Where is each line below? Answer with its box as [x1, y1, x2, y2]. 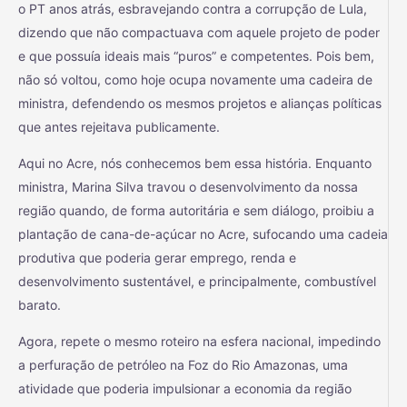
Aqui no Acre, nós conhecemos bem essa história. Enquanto [18, 155, 372, 172]
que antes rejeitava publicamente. [18, 119, 220, 135]
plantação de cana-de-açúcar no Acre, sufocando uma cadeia [18, 226, 388, 243]
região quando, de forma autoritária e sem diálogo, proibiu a [18, 203, 374, 219]
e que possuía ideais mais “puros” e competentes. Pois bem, [18, 48, 374, 65]
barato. [18, 297, 61, 313]
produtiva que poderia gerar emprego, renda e [18, 250, 296, 266]
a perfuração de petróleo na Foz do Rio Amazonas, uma [18, 357, 348, 373]
